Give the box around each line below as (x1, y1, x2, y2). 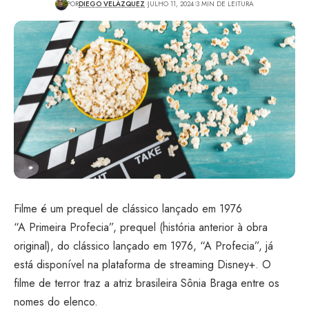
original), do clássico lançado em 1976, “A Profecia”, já (14, 238, 273, 254)
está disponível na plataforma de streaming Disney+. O (14, 257, 271, 272)
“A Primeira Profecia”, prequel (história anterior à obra (14, 219, 268, 235)
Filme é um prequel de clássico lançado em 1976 (14, 201, 242, 217)
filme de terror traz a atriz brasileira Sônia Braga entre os (14, 275, 279, 291)
